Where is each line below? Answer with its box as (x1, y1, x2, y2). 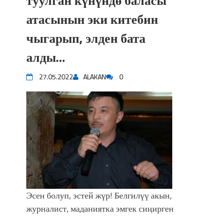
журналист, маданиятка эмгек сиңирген (26, 202, 174, 215)
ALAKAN (83, 72, 106, 82)
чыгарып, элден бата (26, 29, 145, 48)
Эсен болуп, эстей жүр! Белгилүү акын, (26, 189, 172, 202)
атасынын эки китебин (26, 10, 158, 29)
